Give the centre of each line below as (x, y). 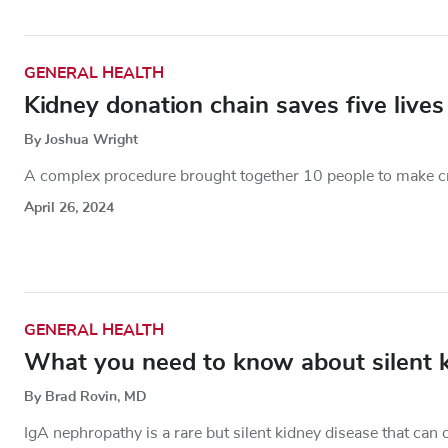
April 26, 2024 (69, 208)
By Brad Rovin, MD (85, 397)
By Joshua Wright (81, 140)
